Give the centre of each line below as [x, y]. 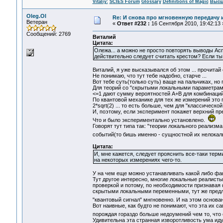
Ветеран [37, 22]
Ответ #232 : [133, 23]
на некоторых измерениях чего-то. [138, 160]
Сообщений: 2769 [48, 34]
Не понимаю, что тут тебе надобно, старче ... [149, 76]
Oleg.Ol [36, 16]
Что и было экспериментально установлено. [150, 120]
